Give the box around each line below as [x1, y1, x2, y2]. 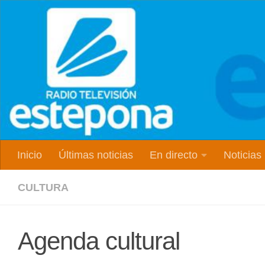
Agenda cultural [18, 227, 180, 256]
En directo [150, 149, 198, 161]
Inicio [17, 149, 42, 161]
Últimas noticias [59, 149, 133, 161]
